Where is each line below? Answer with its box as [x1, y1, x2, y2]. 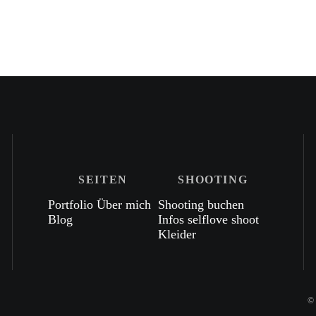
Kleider [157, 226, 196, 241]
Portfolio [48, 197, 97, 212]
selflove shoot [187, 212, 259, 226]
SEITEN [78, 173, 128, 186]
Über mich [97, 197, 152, 212]
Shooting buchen [157, 197, 244, 212]
